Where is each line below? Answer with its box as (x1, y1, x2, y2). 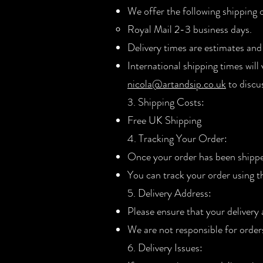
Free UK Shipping (127, 112, 201, 128)
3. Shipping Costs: (127, 94, 204, 110)
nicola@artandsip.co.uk (127, 76, 226, 92)
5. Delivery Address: (127, 185, 211, 201)
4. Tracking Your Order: (127, 130, 227, 146)
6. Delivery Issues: (127, 240, 203, 255)
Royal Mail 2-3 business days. (127, 21, 252, 37)
